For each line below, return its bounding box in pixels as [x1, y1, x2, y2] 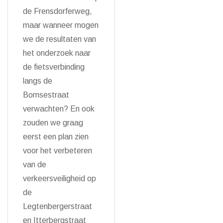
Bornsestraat [23, 91, 69, 99]
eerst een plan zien [23, 132, 89, 141]
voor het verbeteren [23, 146, 92, 155]
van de [23, 160, 46, 169]
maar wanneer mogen [23, 21, 99, 29]
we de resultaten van [23, 35, 96, 43]
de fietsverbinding [23, 63, 85, 71]
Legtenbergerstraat [23, 202, 92, 211]
